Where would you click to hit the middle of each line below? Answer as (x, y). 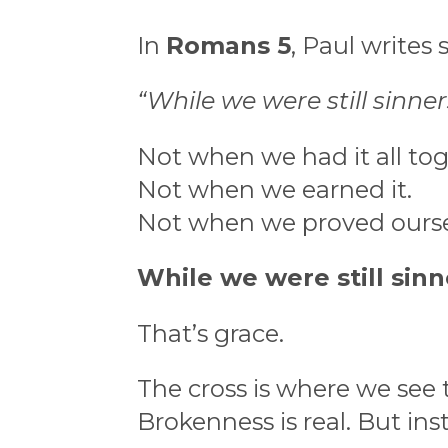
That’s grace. (210, 333)
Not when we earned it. (274, 189)
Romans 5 (228, 45)
